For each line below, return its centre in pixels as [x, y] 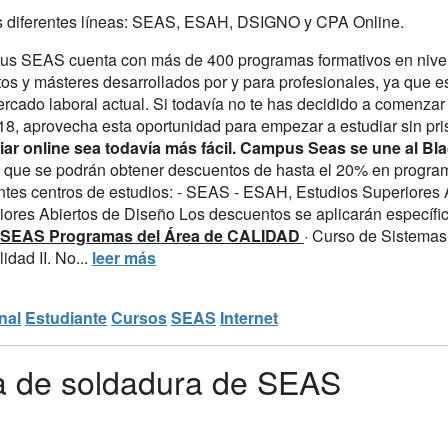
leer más [124, 257]
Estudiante [66, 317]
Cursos [139, 317]
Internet [249, 317]
